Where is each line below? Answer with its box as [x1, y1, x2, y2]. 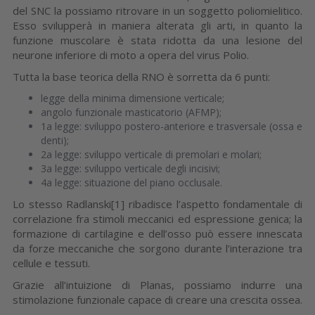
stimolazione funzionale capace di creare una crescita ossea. [13, 292, 302, 307]
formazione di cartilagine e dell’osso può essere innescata [13, 226, 302, 240]
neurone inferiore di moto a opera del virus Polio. [13, 47, 249, 62]
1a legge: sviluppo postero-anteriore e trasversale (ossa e [41, 119, 302, 133]
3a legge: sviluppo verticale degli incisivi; [41, 161, 220, 175]
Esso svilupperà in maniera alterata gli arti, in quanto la [13, 18, 302, 32]
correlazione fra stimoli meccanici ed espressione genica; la [13, 211, 302, 226]
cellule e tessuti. [13, 255, 90, 270]
